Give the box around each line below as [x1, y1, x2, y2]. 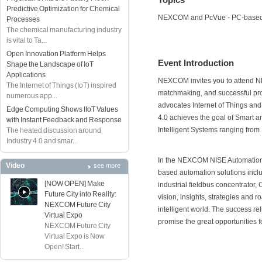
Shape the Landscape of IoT [6, 60, 94, 68]
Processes [6, 15, 40, 23]
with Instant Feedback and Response [6, 116, 122, 124]
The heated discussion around [6, 126, 101, 135]
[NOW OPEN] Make [44, 180, 105, 188]
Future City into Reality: [44, 190, 116, 198]
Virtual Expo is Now [44, 232, 105, 240]
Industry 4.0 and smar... [6, 137, 78, 145]
